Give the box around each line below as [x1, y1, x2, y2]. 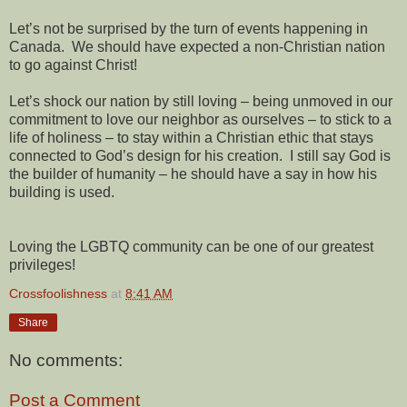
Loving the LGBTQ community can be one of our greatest [9, 238, 373, 254]
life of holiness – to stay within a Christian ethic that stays [9, 129, 373, 145]
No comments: [9, 351, 123, 371]
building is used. [9, 184, 114, 200]
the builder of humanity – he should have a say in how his [9, 165, 377, 182]
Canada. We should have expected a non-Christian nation [9, 38, 385, 55]
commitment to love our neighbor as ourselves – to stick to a [9, 111, 392, 127]
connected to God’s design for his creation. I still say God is [9, 147, 391, 164]
